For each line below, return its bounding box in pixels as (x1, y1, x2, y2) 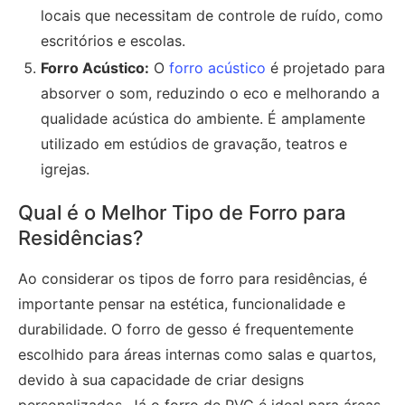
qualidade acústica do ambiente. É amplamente (41, 108, 365, 127)
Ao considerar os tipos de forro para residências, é (18, 268, 367, 287)
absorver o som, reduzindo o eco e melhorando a (41, 83, 380, 102)
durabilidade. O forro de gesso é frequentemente (18, 319, 353, 338)
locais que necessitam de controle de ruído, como (41, 5, 383, 24)
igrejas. (41, 159, 89, 178)
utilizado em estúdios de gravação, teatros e (41, 134, 347, 153)
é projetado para (266, 58, 385, 77)
